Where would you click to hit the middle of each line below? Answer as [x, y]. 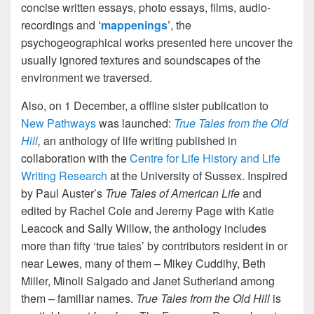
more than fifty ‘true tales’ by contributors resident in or [154, 245]
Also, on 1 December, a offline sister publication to [145, 105]
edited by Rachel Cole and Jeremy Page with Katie [148, 210]
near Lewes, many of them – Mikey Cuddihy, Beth [143, 263]
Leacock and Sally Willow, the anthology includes [144, 228]
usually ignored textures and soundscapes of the [141, 60]
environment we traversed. [87, 77]
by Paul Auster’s [63, 193]
